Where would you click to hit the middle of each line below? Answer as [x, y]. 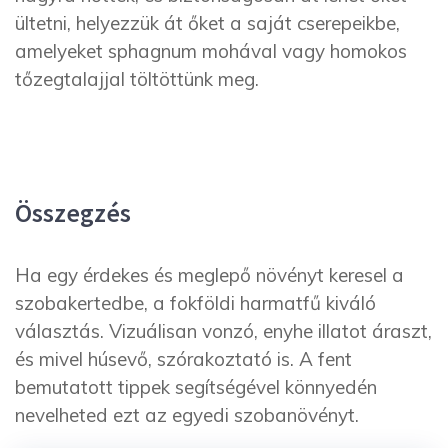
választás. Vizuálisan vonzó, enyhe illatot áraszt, [223, 330]
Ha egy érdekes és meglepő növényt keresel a [209, 274]
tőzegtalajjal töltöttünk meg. [137, 79]
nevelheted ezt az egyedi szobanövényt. [187, 414]
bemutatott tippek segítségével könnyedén [196, 386]
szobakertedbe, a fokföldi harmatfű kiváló [195, 302]
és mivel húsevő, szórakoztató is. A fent [183, 358]
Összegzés [73, 212]
